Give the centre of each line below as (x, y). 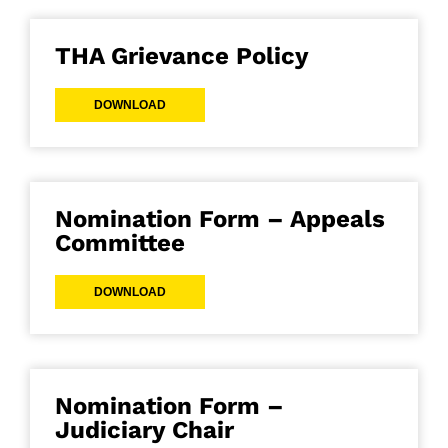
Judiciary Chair (144, 430)
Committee (120, 243)
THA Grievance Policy (182, 56)
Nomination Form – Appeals (220, 219)
